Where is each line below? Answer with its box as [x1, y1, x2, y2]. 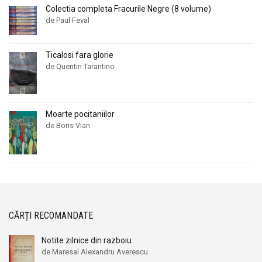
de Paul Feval [46, 15, 89, 25]
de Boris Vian [46, 121, 90, 130]
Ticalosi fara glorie [46, 50, 113, 60]
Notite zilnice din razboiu [42, 235, 132, 245]
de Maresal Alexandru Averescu [42, 247, 148, 256]
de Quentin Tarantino [46, 62, 115, 71]
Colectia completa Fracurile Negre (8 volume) [46, 4, 211, 13]
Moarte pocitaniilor [46, 109, 115, 119]
